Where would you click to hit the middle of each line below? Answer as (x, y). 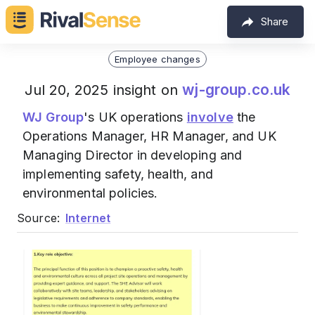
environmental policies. (90, 193)
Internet (88, 218)
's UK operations (135, 117)
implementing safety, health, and (118, 174)
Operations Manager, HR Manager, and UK (149, 136)
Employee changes (157, 59)
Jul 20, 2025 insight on (103, 90)
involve (210, 117)
